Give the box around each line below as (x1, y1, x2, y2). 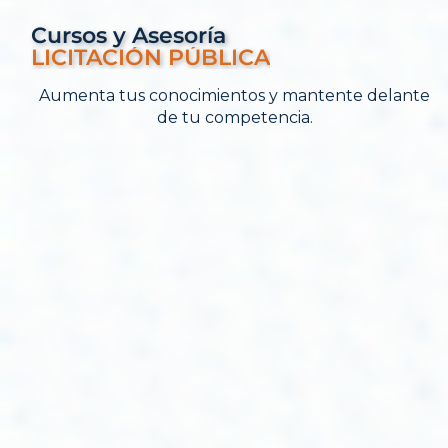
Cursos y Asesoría (31, 21, 227, 49)
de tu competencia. (156, 107, 313, 127)
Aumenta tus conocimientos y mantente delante (39, 85, 431, 105)
